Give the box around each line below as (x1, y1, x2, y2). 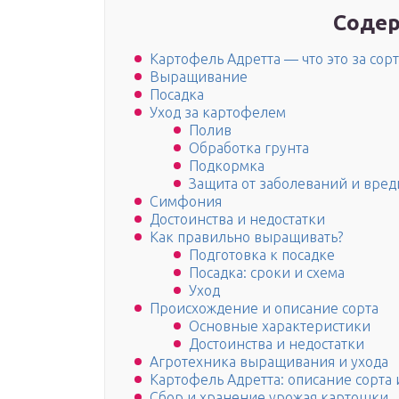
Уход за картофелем (150, 104, 286, 121)
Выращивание (150, 69, 248, 85)
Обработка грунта (189, 140, 309, 157)
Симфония (150, 193, 222, 210)
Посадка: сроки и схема (189, 265, 345, 281)
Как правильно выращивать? (150, 229, 343, 246)
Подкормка (189, 158, 265, 175)
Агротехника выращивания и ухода (150, 354, 388, 370)
